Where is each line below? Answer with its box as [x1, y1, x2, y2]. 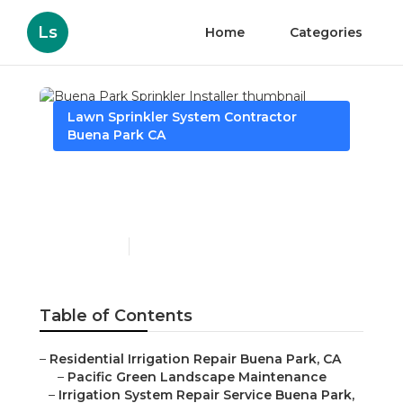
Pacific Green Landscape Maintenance [67, 369, 327, 386]
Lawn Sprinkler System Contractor [67, 109, 297, 125]
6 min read [139, 239, 194, 254]
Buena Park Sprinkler [53, 166, 293, 193]
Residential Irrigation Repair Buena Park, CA [49, 351, 341, 368]
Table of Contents [40, 306, 193, 327]
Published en [53, 239, 120, 254]
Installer [53, 195, 145, 222]
